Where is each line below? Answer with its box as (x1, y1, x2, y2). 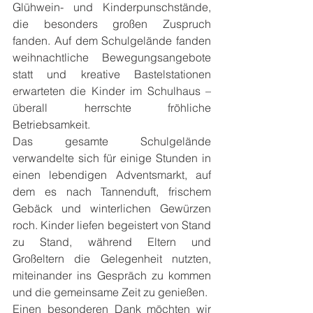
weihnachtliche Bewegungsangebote (13, 50, 211, 64)
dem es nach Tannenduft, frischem (13, 184, 211, 198)
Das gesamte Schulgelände (13, 134, 211, 148)
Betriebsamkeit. (13, 117, 90, 131)
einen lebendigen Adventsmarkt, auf (13, 168, 211, 182)
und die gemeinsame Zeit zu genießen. (13, 285, 208, 299)
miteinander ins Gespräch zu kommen (13, 268, 211, 282)
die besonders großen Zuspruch (13, 17, 211, 31)
